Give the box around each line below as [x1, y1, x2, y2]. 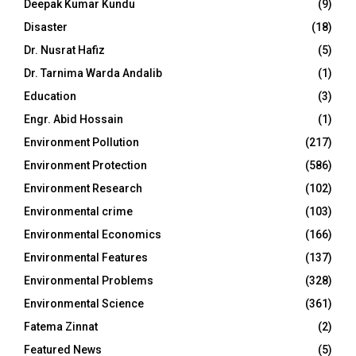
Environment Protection [24, 158, 147, 172]
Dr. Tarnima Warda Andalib [24, 66, 162, 79]
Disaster [24, 20, 68, 33]
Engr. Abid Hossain [24, 112, 123, 126]
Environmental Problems [24, 273, 153, 287]
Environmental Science [24, 296, 144, 310]
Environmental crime [24, 204, 133, 218]
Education [24, 89, 76, 103]
